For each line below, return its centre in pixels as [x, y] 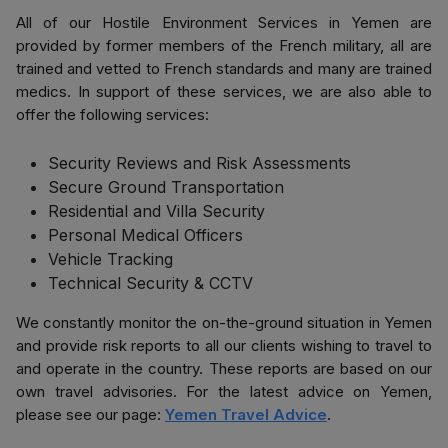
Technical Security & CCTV [150, 283]
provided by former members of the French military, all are [224, 45]
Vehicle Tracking [110, 259]
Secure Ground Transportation [166, 187]
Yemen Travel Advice [246, 414]
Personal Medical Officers [145, 235]
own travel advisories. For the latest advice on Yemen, [224, 391]
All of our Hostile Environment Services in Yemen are [224, 22]
